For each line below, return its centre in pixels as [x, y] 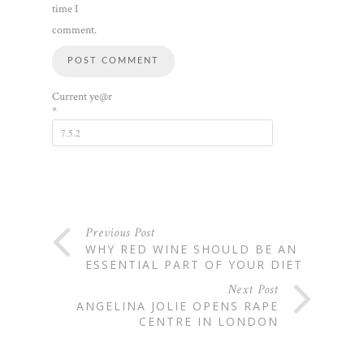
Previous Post [120, 232]
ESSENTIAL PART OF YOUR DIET [194, 264]
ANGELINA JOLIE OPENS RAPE [178, 305]
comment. [74, 30]
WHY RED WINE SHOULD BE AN [191, 249]
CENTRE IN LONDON [209, 321]
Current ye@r [82, 96]
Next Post [253, 289]
